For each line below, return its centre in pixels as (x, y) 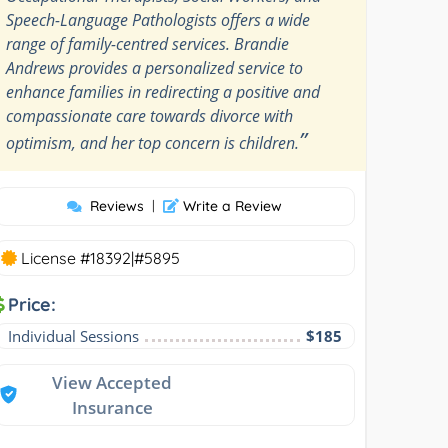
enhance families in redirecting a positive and (163, 91)
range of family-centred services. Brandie (148, 43)
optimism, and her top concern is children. (153, 142)
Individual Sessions (74, 335)
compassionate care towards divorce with (150, 115)
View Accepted (112, 382)
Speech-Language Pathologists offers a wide (158, 19)
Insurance (112, 407)
